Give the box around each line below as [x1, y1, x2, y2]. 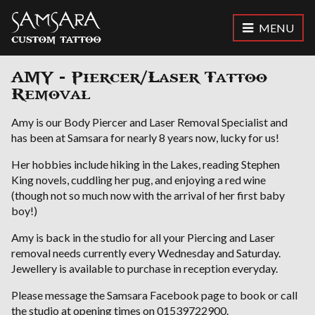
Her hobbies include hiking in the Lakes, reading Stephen [11, 157, 280, 171]
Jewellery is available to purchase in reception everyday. [11, 261, 278, 275]
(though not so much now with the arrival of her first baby [11, 188, 285, 202]
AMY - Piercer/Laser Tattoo [11, 69, 267, 86]
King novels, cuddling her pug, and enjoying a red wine [11, 172, 266, 186]
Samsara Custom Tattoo [11, 44, 127, 58]
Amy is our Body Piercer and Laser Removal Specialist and [11, 115, 288, 129]
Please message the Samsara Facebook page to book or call [11, 288, 297, 302]
